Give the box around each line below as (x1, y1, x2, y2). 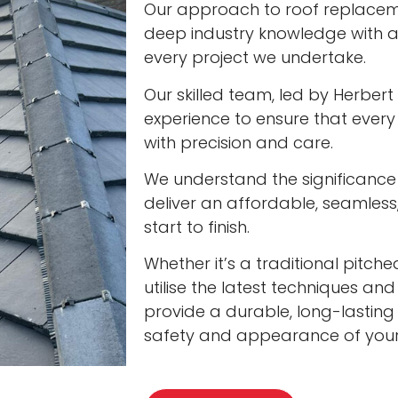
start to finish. (144, 216, 250, 239)
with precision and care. (144, 131, 333, 154)
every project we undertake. (144, 46, 366, 69)
